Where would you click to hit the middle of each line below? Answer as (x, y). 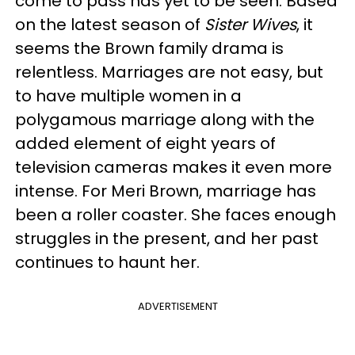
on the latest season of (110, 25)
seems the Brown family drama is (149, 48)
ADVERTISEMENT (177, 306)
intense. (48, 191)
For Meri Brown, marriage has (199, 191)
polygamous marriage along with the (165, 120)
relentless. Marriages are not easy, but (169, 72)
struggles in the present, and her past (167, 239)
